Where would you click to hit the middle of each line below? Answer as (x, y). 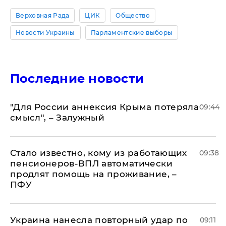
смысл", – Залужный (58, 117)
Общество (133, 15)
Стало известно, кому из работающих (99, 153)
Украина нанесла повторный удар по (99, 220)
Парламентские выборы (132, 32)
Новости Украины (45, 32)
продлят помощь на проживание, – (94, 174)
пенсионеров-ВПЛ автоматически (91, 163)
